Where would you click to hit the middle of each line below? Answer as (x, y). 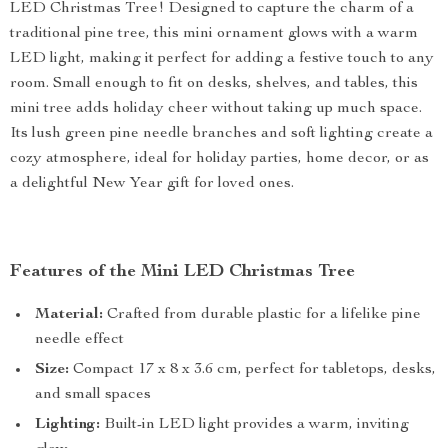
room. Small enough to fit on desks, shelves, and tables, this (214, 84)
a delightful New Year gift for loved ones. (152, 184)
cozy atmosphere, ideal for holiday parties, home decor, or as (219, 159)
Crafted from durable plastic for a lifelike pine (262, 315)
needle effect (79, 340)
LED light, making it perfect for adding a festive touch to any (222, 59)
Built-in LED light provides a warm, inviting (254, 425)
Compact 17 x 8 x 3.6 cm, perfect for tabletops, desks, (252, 370)
